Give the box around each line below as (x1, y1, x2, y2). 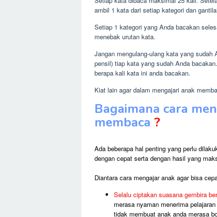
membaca (94, 114, 151, 131)
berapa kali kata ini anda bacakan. (94, 68, 190, 78)
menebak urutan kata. (94, 32, 155, 42)
